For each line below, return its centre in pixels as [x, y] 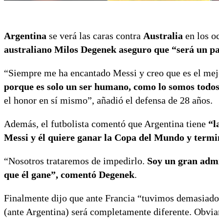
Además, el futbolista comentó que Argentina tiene [106, 124]
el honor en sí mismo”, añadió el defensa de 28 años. [108, 100]
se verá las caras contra [95, 36]
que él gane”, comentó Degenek [69, 175]
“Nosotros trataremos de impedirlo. [74, 161]
